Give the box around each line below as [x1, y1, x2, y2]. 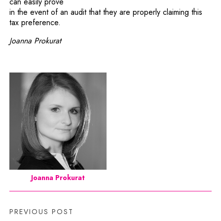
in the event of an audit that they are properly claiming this [9, 6, 203, 18]
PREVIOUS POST [9, 206, 74, 217]
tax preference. [9, 16, 61, 28]
